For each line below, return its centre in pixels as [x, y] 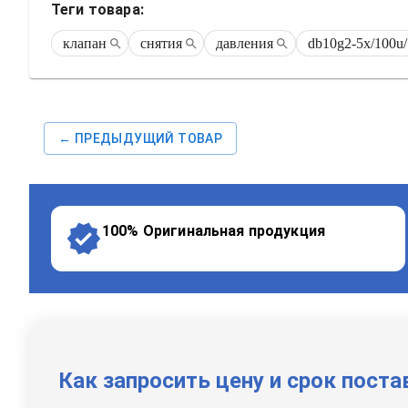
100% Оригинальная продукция [214, 231]
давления [245, 43]
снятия [162, 43]
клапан [85, 43]
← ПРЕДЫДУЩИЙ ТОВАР [141, 139]
